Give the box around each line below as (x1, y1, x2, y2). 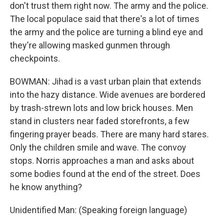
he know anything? (10, 182, 82, 192)
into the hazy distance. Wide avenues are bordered (10, 89, 205, 100)
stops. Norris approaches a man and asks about (10, 155, 194, 166)
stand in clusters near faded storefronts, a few (10, 116, 190, 126)
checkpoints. (10, 53, 60, 64)
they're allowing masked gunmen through (10, 40, 170, 50)
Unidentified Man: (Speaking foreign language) (10, 205, 187, 215)
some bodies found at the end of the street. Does (10, 169, 200, 179)
